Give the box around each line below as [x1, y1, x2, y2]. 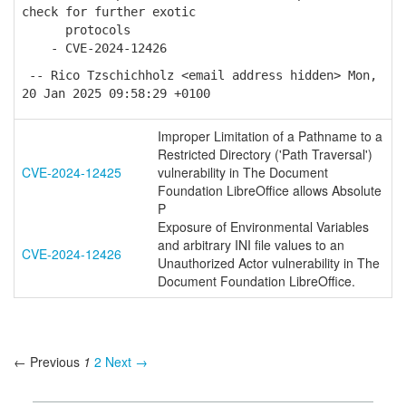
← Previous [14, 353, 80, 371]
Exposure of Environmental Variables [158, 217, 369, 236]
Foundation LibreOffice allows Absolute [158, 181, 382, 199]
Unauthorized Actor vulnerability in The [158, 254, 380, 272]
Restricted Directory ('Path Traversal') [158, 145, 372, 163]
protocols [22, 23, 130, 37]
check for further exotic [22, 5, 196, 19]
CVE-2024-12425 [22, 163, 121, 181]
